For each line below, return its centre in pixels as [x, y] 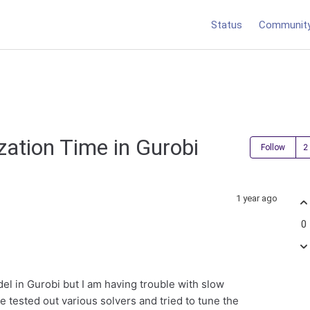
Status [227, 25]
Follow [273, 147]
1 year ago [257, 198]
